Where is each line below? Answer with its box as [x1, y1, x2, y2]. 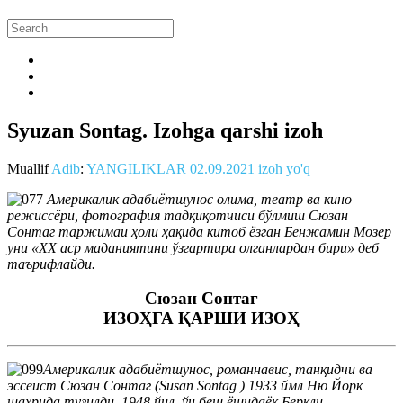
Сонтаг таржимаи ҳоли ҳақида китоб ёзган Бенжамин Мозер [7, 223, 391, 239]
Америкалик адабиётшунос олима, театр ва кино [43, 191, 352, 207]
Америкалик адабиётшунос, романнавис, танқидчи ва [43, 362, 372, 377]
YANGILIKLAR [86, 160, 186, 176]
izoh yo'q [258, 160, 310, 176]
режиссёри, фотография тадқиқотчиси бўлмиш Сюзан [7, 207, 348, 223]
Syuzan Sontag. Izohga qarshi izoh [7, 118, 323, 142]
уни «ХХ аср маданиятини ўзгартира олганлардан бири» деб [7, 239, 379, 255]
